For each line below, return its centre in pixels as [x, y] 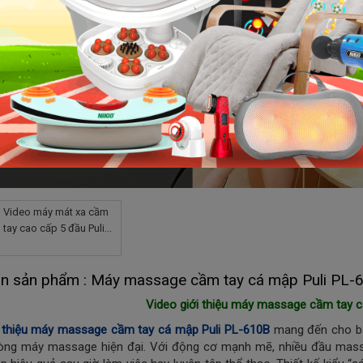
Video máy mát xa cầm [56, 212]
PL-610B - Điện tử [43, 245]
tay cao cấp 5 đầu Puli [53, 228]
